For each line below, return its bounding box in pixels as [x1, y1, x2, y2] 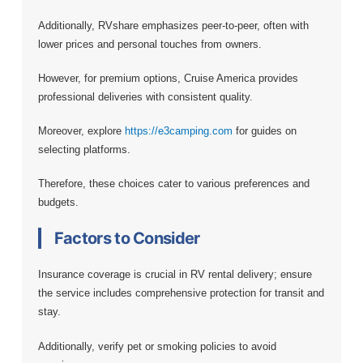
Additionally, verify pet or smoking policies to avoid [37, 340, 276, 352]
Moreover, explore [37, 125, 125, 138]
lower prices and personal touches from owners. [37, 37, 262, 50]
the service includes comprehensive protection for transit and [37, 287, 324, 300]
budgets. [37, 196, 79, 209]
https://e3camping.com [124, 125, 233, 138]
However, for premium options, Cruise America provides [37, 72, 298, 85]
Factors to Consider [53, 228, 200, 249]
